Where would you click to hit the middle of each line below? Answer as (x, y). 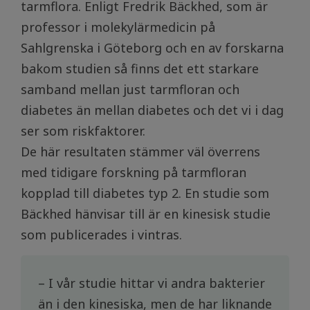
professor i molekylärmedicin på (118, 27)
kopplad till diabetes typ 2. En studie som (145, 193)
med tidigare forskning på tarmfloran (134, 173)
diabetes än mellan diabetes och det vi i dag (152, 110)
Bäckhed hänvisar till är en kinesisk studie (146, 214)
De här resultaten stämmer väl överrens (140, 152)
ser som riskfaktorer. (83, 131)
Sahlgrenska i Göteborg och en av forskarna (152, 48)
